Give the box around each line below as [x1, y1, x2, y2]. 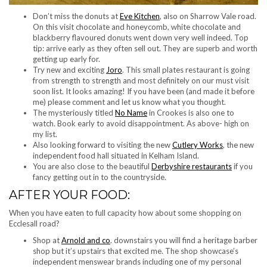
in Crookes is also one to [147, 107, 234, 117]
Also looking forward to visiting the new [33, 139, 172, 150]
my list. [33, 129, 59, 139]
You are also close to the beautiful [33, 161, 151, 171]
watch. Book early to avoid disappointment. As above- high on [33, 118, 249, 128]
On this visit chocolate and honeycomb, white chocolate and [33, 21, 241, 32]
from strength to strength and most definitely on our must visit [33, 75, 249, 85]
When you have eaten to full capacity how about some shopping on [9, 207, 241, 218]
